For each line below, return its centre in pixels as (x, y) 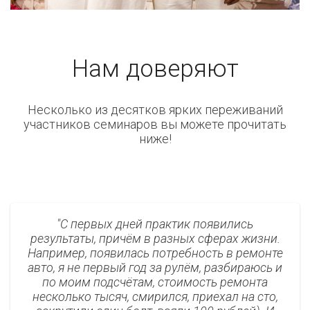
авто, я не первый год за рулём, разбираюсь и (155, 268)
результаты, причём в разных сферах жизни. (155, 239)
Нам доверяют (155, 69)
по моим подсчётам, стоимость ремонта (155, 282)
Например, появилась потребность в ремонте (155, 253)
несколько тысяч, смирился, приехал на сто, (155, 297)
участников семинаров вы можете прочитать (155, 125)
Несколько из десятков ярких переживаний (155, 110)
